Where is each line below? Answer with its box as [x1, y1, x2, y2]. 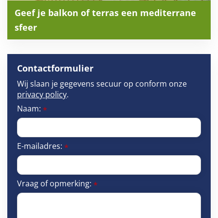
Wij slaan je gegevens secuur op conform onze [17, 78, 187, 89]
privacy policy [17, 89, 67, 100]
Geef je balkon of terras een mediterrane [15, 6, 196, 18]
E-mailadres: [17, 140, 64, 151]
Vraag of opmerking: [17, 178, 93, 189]
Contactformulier [17, 62, 93, 74]
